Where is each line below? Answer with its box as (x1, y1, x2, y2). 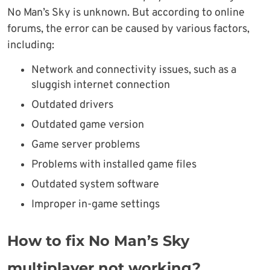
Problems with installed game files (31, 157, 196, 172)
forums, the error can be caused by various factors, (7, 22, 250, 36)
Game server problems (31, 137, 140, 152)
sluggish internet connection (31, 78, 170, 92)
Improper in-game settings (31, 197, 160, 212)
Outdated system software (31, 177, 159, 192)
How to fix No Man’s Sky (7, 231, 189, 250)
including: (7, 38, 54, 52)
